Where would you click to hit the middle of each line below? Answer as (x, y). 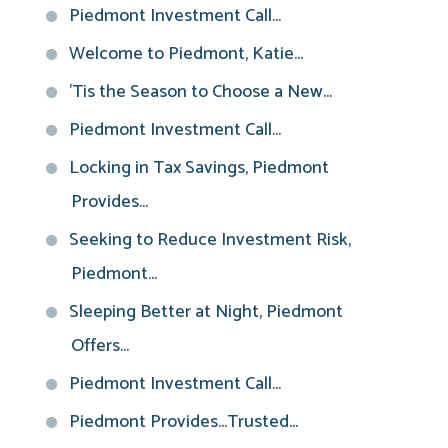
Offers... (100, 345)
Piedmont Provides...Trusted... (183, 421)
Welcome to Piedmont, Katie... (186, 53)
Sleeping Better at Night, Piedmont (206, 311)
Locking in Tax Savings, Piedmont (199, 167)
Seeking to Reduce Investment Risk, (210, 239)
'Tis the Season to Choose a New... (200, 91)
